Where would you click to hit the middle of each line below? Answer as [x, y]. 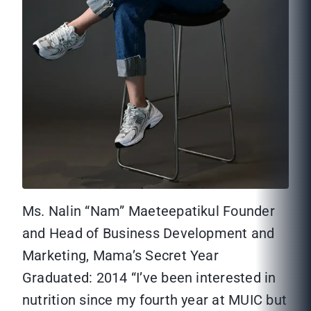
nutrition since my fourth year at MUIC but [155, 300]
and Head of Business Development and [149, 234]
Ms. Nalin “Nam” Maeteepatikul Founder [149, 211]
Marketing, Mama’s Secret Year [120, 256]
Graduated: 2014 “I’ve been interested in [149, 278]
